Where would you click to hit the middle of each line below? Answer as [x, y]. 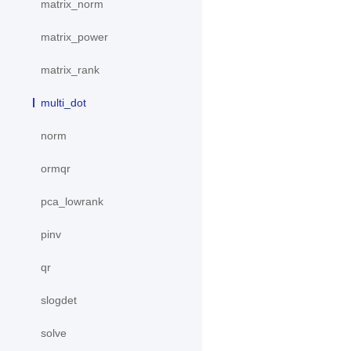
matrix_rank [70, 70]
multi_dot [63, 103]
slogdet [59, 300]
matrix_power [74, 37]
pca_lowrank [72, 202]
